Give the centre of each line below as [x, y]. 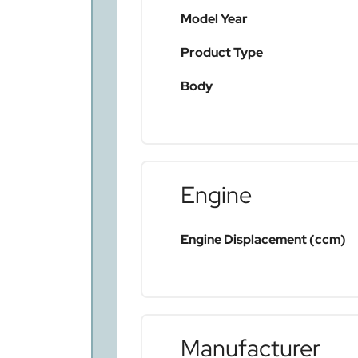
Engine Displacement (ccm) [263, 240]
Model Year [214, 19]
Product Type [222, 53]
